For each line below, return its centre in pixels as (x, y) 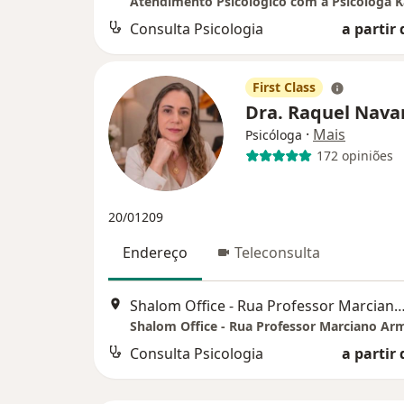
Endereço (155, 252)
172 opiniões (354, 156)
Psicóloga (274, 134)
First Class (284, 87)
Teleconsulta (277, 252)
